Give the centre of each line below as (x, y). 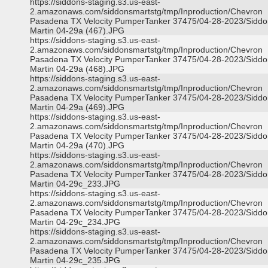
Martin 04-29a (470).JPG (77, 145)
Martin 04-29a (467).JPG (77, 31)
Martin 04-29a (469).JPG (77, 107)
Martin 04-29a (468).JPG (77, 69)
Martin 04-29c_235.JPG (75, 260)
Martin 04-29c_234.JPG (75, 222)
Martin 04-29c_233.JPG (75, 184)
